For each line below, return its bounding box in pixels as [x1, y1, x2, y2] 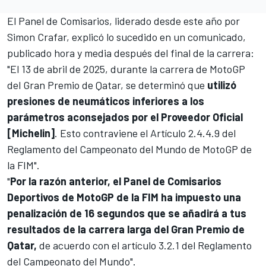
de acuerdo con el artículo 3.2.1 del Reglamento [37, 238, 252, 252]
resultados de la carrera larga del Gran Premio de [7, 222, 245, 236]
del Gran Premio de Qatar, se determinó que [7, 78, 205, 91]
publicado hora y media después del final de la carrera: [7, 46, 254, 59]
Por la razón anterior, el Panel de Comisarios [10, 174, 221, 188]
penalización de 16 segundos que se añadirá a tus [7, 206, 246, 220]
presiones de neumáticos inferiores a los [7, 94, 204, 107]
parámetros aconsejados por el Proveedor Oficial [7, 110, 243, 123]
